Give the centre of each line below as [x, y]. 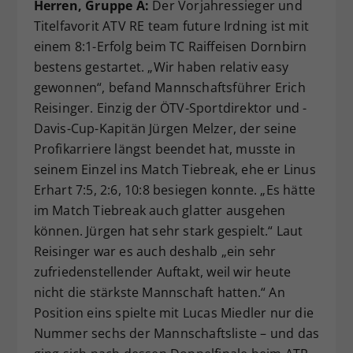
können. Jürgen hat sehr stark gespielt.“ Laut [168, 231]
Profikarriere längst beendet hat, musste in [165, 149]
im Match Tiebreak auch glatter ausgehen [160, 211]
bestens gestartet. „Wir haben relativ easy [161, 67]
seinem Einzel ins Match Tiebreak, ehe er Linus [175, 170]
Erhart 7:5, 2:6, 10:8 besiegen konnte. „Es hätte [175, 190]
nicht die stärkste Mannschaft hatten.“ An [159, 293]
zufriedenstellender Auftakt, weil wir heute [162, 272]
